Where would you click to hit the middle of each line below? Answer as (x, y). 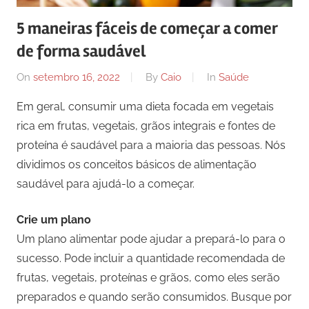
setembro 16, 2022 (77, 77)
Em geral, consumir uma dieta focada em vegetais (145, 106)
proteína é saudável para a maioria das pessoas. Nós (151, 145)
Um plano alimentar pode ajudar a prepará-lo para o (151, 239)
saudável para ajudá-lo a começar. (107, 183)
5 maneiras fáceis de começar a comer (147, 29)
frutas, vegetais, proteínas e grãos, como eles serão (148, 277)
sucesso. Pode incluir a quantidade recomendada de (151, 258)
